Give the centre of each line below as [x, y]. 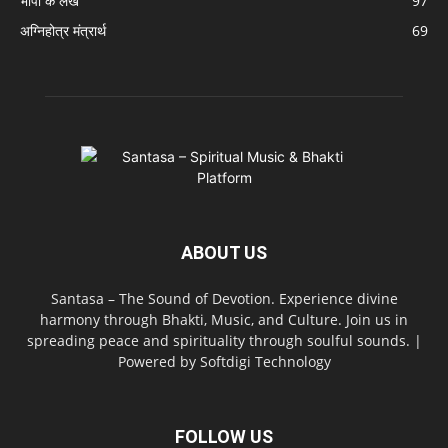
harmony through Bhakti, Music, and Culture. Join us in [224, 320]
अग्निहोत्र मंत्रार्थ [63, 31]
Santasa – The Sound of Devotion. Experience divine [224, 299]
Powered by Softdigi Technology [224, 362]
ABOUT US [224, 253]
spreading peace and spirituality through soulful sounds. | [224, 341]
